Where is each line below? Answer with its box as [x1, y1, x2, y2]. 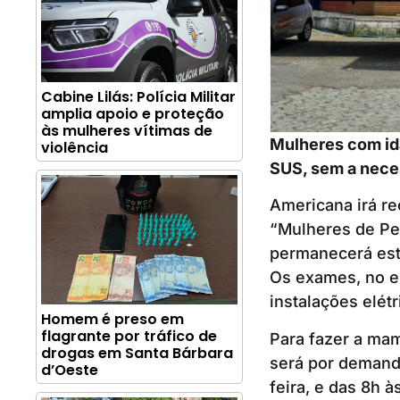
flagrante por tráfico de [41, 326, 217, 347]
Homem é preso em [41, 309, 184, 330]
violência [41, 137, 108, 159]
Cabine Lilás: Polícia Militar [41, 87, 236, 108]
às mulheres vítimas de [41, 121, 212, 142]
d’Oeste [41, 360, 98, 381]
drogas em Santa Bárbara [41, 343, 233, 364]
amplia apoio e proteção [41, 104, 224, 125]
